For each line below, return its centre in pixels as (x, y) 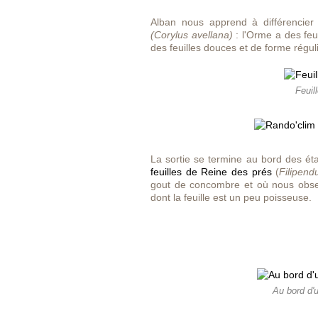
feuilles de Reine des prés (211, 172)
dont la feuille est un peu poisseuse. (231, 197)
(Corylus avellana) (192, 35)
